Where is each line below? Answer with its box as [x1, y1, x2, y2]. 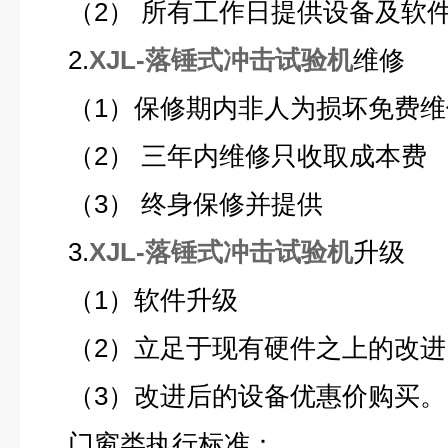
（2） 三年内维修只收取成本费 [40, 141, 427, 171]
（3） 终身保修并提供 [40, 189, 323, 219]
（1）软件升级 [40, 285, 238, 315]
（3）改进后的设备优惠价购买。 [40, 381, 446, 411]
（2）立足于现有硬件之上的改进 [40, 333, 446, 363]
